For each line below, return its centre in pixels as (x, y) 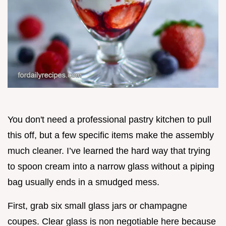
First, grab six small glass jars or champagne (97, 206)
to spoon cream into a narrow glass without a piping (111, 166)
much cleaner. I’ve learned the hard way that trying (109, 151)
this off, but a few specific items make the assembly (111, 135)
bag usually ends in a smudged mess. (83, 182)
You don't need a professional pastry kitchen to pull (109, 119)
